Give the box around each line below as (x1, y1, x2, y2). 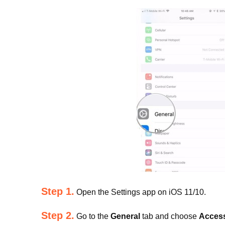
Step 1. (41, 186, 74, 197)
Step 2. (41, 210, 74, 221)
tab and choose (140, 212, 199, 220)
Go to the (74, 212, 110, 220)
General (110, 212, 140, 220)
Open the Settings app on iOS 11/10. (74, 188, 206, 196)
